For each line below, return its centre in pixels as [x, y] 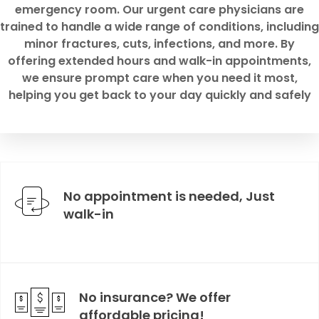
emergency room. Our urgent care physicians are [159, 10]
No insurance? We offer [155, 298]
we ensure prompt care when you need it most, [159, 78]
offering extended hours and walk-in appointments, [159, 61]
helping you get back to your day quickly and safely [159, 95]
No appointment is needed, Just [169, 197]
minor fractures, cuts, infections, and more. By [159, 44]
